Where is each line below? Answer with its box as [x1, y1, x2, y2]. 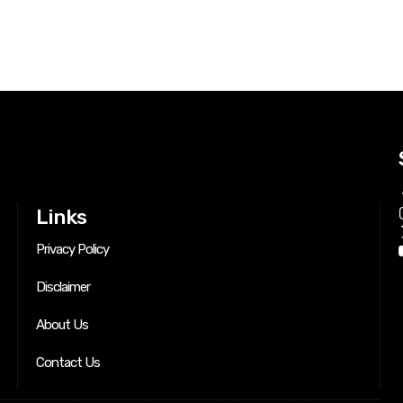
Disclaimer [36, 279, 91, 296]
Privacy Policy [36, 241, 110, 258]
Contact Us [36, 354, 101, 372]
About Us [36, 317, 89, 334]
